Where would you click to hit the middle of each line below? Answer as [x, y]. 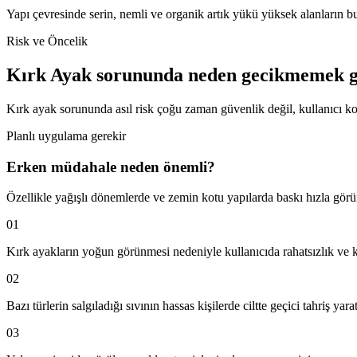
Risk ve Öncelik [47, 41]
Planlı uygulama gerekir [66, 135]
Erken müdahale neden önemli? [111, 167]
